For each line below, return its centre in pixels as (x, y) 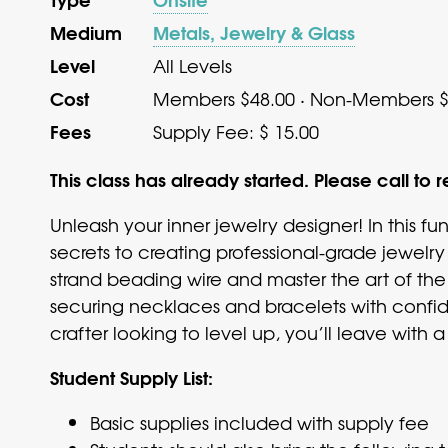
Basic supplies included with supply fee (259, 422)
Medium (86, 31)
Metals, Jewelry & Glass (254, 31)
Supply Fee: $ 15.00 (236, 131)
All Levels (192, 65)
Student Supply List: (134, 376)
